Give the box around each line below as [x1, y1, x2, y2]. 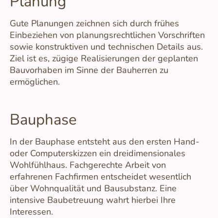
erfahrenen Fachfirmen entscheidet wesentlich [10, 171, 191, 183]
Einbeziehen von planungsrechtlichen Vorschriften [10, 29, 205, 41]
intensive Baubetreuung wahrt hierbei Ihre [10, 194, 176, 206]
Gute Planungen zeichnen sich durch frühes [10, 18, 179, 30]
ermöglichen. [10, 76, 62, 88]
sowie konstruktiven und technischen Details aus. [10, 41, 205, 53]
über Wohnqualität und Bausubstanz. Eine [10, 182, 177, 195]
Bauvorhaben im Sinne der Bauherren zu [10, 64, 168, 76]
